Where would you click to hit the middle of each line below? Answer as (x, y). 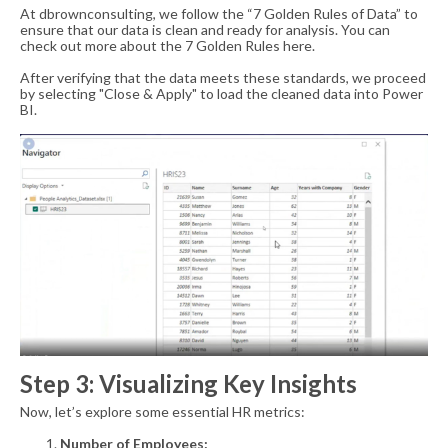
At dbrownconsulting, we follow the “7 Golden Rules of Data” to (219, 13)
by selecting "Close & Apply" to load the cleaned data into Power (221, 93)
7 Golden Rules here (248, 45)
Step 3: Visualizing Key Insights (188, 383)
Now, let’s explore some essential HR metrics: (162, 411)
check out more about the (102, 45)
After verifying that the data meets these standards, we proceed (223, 77)
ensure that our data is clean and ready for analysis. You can (205, 29)
